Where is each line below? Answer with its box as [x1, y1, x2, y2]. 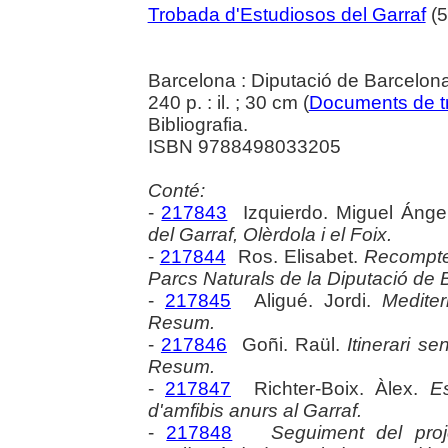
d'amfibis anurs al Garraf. [147, 399, 362, 421]
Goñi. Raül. [226, 333, 348, 355]
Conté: [147, 179, 205, 201]
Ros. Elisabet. [225, 245, 365, 267]
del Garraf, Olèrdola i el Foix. [147, 223, 392, 245]
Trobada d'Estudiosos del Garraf [147, 3, 426, 25]
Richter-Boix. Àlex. [231, 377, 430, 399]
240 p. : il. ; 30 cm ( [147, 91, 309, 113]
